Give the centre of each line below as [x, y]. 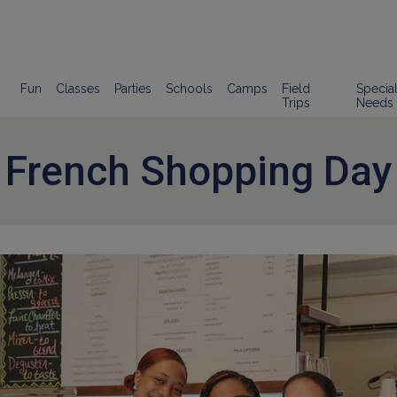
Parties [133, 89]
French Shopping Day [198, 171]
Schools [190, 89]
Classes [78, 89]
